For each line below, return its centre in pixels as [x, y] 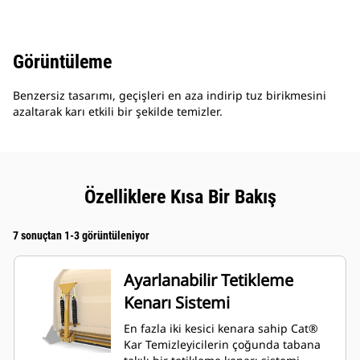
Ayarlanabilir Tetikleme [209, 280]
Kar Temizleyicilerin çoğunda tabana [222, 345]
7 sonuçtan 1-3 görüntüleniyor [81, 236]
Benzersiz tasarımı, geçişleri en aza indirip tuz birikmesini [170, 96]
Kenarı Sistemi [177, 303]
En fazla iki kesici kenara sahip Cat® [221, 329]
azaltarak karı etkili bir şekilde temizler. [118, 112]
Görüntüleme [62, 62]
